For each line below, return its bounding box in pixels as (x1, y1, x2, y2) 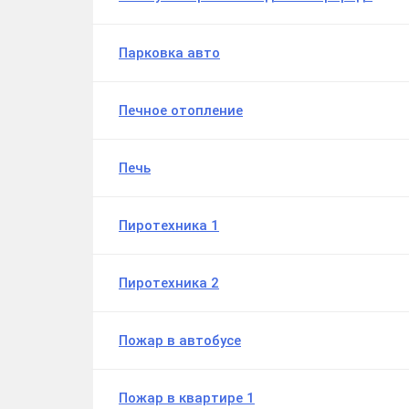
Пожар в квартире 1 (119, 390, 255, 407)
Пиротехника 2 (119, 275, 219, 292)
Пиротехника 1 (119, 217, 219, 235)
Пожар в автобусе (119, 332, 241, 350)
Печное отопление (119, 102, 243, 120)
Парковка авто (119, 45, 220, 62)
